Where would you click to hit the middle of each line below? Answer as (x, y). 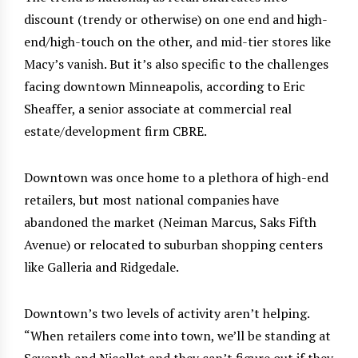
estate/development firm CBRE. (115, 131)
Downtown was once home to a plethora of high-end (176, 177)
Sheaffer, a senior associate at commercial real (158, 108)
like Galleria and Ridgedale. (101, 267)
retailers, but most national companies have (151, 199)
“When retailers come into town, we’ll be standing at (177, 335)
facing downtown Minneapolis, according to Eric (165, 86)
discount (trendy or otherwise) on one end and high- (176, 19)
